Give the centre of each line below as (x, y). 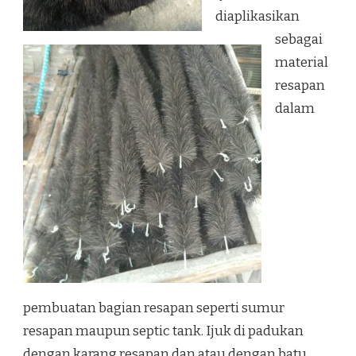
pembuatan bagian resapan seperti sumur (154, 308)
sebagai (299, 40)
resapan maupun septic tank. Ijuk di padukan (163, 331)
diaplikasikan (257, 17)
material (302, 63)
